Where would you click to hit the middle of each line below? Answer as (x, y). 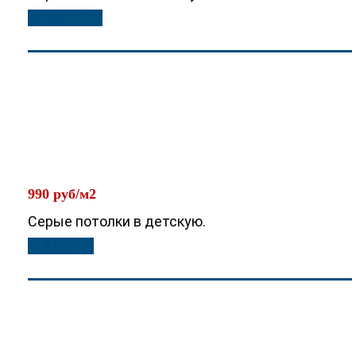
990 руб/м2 (62, 194)
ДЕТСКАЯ (61, 246)
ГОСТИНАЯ (65, 18)
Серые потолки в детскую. (117, 221)
